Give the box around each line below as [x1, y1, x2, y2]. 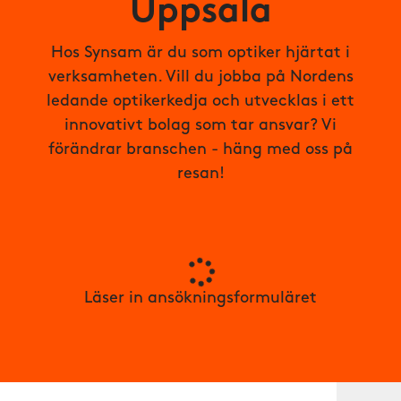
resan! [176, 166, 225, 183]
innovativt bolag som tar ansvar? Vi [64, 117, 337, 134]
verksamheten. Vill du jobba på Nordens [47, 69, 354, 86]
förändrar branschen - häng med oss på [48, 141, 353, 158]
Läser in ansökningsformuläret [84, 290, 317, 307]
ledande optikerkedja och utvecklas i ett [47, 93, 354, 110]
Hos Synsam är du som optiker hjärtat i [51, 45, 350, 62]
